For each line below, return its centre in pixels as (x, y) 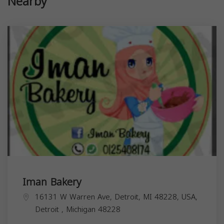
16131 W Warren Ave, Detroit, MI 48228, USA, (116, 197)
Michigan (82, 209)
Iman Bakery (52, 182)
